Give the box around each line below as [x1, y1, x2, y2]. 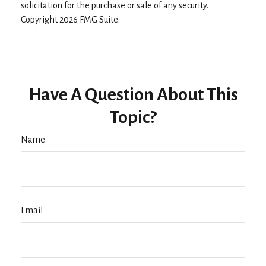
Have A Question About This [28, 84, 238, 104]
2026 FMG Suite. [59, 14, 120, 24]
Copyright [21, 14, 59, 24]
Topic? [109, 107, 157, 126]
